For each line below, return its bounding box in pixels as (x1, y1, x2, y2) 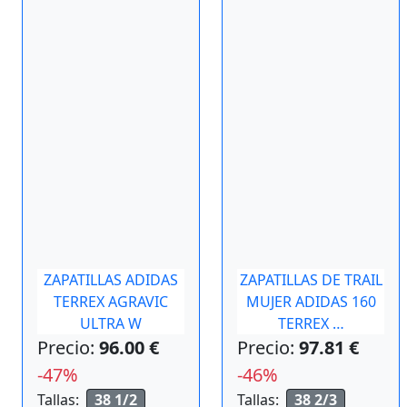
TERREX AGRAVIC (54, 292, 168, 312)
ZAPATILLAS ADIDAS (44, 270, 178, 290)
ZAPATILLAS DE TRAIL (239, 270, 382, 290)
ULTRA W (80, 313, 142, 333)
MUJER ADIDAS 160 (245, 292, 376, 312)
